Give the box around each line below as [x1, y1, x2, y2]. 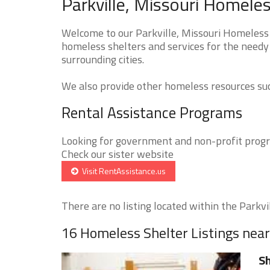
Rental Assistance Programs [61, 101, 242, 124]
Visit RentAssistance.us [78, 164, 166, 177]
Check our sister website [61, 145, 174, 162]
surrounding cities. [61, 51, 144, 67]
